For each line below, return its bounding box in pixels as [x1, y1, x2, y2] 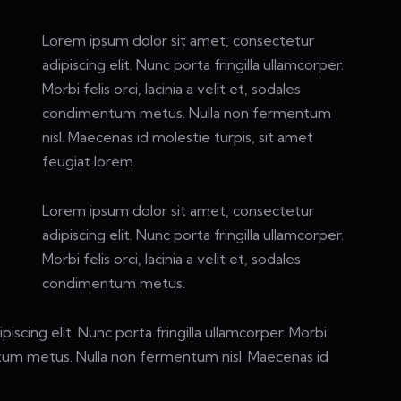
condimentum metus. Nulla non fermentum [42, 103, 332, 122]
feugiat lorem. [42, 151, 137, 170]
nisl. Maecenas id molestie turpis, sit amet [42, 127, 314, 146]
